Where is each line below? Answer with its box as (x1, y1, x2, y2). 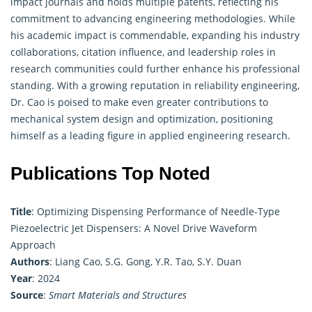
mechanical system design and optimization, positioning (10, 111, 273, 125)
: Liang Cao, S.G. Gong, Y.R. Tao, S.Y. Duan (49, 254, 242, 268)
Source (10, 288, 43, 302)
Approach (10, 237, 56, 251)
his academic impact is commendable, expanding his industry (10, 28, 299, 42)
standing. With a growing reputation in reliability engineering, (10, 78, 299, 92)
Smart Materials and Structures (49, 288, 187, 302)
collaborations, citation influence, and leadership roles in (10, 45, 276, 58)
